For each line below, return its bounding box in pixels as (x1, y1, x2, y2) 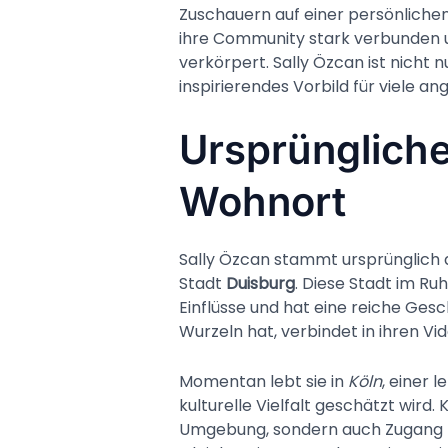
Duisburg (225, 272, 295, 296)
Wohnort (178, 177, 346, 227)
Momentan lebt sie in (178, 369, 348, 393)
